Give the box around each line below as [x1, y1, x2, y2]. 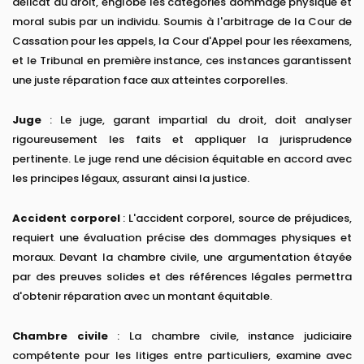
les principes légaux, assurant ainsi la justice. [12, 171, 249, 187]
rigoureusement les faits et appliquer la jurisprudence [12, 132, 352, 148]
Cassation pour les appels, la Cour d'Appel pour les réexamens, [12, 33, 352, 50]
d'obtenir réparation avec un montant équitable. [12, 288, 272, 305]
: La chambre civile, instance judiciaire [107, 328, 353, 344]
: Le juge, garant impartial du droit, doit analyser [41, 112, 352, 128]
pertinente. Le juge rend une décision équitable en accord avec [12, 151, 352, 167]
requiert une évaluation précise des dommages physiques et [12, 230, 352, 246]
